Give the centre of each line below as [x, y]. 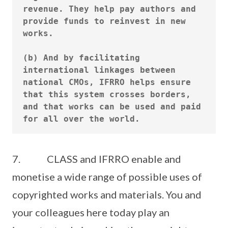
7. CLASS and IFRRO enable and [97, 159]
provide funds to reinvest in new [104, 21]
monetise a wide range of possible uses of [107, 177]
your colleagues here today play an [91, 212]
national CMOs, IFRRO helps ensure [107, 82]
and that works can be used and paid [112, 106]
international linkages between [99, 70]
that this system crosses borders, [107, 94]
